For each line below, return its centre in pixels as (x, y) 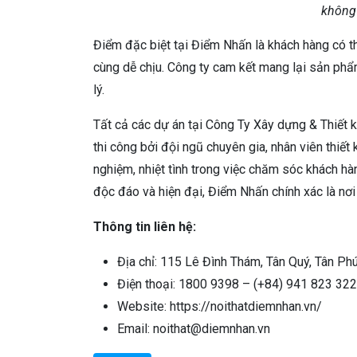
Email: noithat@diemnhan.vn (194, 329)
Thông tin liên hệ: (145, 227)
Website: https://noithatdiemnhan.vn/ (220, 307)
